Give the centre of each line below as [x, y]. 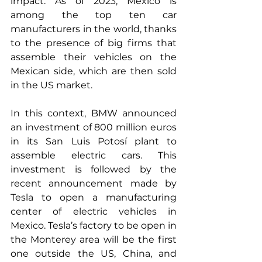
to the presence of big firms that [94, 43]
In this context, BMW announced [94, 113]
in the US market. [51, 85]
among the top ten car [94, 15]
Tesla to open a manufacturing [94, 197]
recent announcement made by [94, 183]
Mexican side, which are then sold [94, 71]
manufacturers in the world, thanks [94, 29]
